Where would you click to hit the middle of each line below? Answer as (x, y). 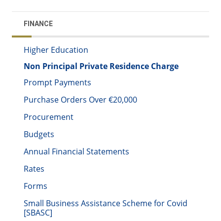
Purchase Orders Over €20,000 (80, 100)
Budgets (39, 134)
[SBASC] (38, 213)
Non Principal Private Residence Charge (101, 66)
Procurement (49, 117)
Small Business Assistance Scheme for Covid (106, 203)
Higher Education (56, 50)
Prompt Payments (57, 83)
